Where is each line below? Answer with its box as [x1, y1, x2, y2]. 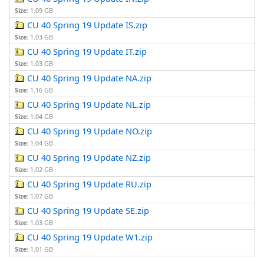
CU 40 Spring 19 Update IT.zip [27, 45, 147, 58]
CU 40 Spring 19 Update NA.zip [27, 72, 152, 84]
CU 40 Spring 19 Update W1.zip [27, 231, 153, 243]
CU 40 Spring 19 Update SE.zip [27, 204, 150, 217]
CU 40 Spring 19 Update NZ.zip [27, 151, 151, 164]
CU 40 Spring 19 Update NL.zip [27, 98, 151, 111]
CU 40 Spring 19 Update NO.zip [27, 125, 153, 137]
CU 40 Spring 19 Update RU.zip [27, 178, 152, 190]
